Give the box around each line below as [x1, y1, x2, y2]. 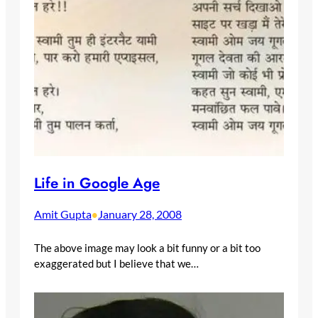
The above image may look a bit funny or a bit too [34, 241, 261, 254]
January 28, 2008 [98, 207, 182, 221]
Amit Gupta [34, 207, 92, 221]
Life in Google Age [34, 172, 160, 194]
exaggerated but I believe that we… [34, 256, 199, 270]
